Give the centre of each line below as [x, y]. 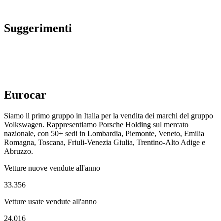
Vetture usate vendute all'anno [50, 202]
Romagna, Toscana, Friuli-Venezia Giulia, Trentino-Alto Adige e [105, 143]
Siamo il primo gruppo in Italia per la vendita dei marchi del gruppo [109, 116]
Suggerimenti [38, 28]
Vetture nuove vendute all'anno [52, 168]
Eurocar [25, 95]
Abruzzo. [18, 151]
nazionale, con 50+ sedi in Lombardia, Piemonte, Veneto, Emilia [104, 134]
